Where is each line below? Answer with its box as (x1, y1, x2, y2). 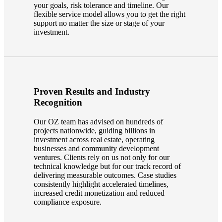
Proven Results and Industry (34, 86, 150, 97)
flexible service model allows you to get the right (34, 10, 185, 19)
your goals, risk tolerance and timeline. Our (34, 1, 168, 10)
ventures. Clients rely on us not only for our (34, 153, 169, 162)
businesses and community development (34, 144, 159, 153)
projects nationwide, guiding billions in (34, 126, 155, 135)
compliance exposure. (34, 197, 102, 206)
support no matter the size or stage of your (34, 19, 165, 28)
